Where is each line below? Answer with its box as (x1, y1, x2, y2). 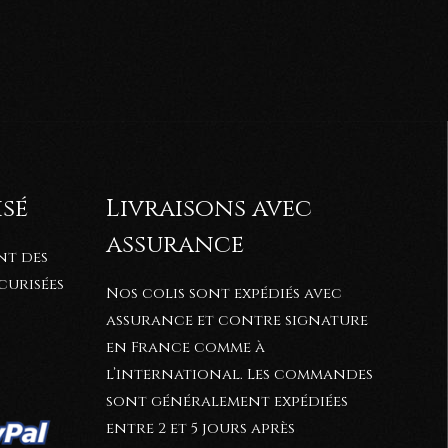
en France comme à (106, 337, 265, 359)
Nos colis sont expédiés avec (106, 283, 342, 305)
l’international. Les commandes (106, 364, 373, 386)
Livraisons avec (106, 192, 312, 226)
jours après (202, 418, 295, 440)
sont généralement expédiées (106, 391, 348, 413)
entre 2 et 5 (106, 418, 198, 440)
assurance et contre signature (106, 310, 368, 332)
